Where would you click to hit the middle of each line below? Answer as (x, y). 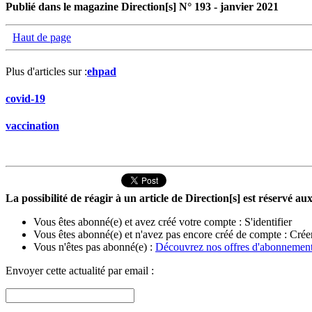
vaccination (32, 126)
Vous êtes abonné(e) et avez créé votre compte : (139, 221)
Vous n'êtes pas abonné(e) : (94, 247)
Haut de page (42, 37)
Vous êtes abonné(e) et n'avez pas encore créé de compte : (162, 234)
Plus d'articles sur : (46, 71)
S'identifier (268, 221)
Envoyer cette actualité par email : (80, 270)
